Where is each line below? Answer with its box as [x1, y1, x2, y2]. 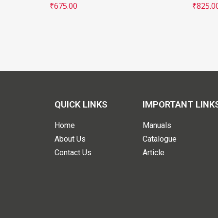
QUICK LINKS [54, 99, 108, 110]
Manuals [143, 121, 172, 130]
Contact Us [54, 148, 91, 157]
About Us [54, 134, 86, 144]
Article [143, 148, 165, 157]
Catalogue [143, 134, 177, 144]
